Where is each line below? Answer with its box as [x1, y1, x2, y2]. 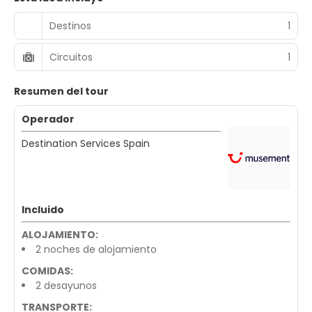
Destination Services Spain [22, 136, 150, 150]
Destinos [49, 18, 91, 33]
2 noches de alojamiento [36, 242, 157, 256]
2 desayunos [36, 279, 97, 292]
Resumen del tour [14, 84, 109, 98]
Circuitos [49, 49, 93, 64]
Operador [22, 112, 75, 126]
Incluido [22, 203, 64, 217]
